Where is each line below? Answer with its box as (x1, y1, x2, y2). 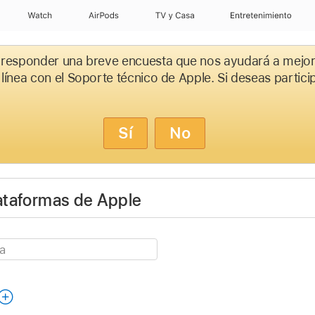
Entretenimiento (230, 11, 292, 20)
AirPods (88, 11, 120, 20)
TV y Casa (155, 11, 195, 20)
